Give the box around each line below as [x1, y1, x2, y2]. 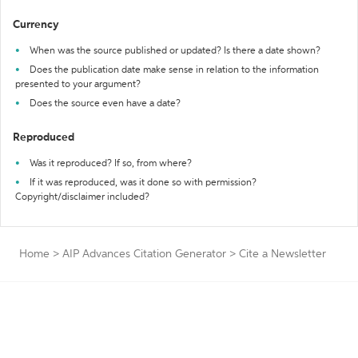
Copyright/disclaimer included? [15, 193, 149, 202]
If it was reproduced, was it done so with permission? [30, 178, 257, 188]
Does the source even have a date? [30, 99, 181, 109]
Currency [13, 19, 59, 30]
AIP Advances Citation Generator [62, 249, 226, 260]
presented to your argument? [15, 80, 141, 89]
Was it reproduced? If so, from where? [30, 159, 192, 169]
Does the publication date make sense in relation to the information [30, 66, 319, 75]
